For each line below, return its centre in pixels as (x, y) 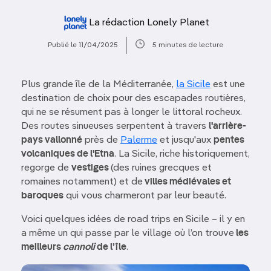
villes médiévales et (187, 182)
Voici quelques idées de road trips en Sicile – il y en (133, 220)
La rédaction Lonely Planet (149, 23)
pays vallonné (52, 140)
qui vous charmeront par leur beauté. (145, 196)
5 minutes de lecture (188, 45)
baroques (42, 196)
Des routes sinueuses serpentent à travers (115, 126)
